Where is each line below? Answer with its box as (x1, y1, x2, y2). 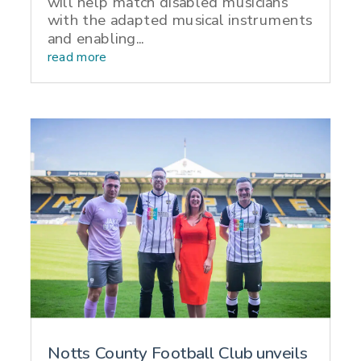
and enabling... (47, 28, 144, 49)
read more (47, 48, 107, 66)
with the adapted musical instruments (47, 10, 313, 31)
